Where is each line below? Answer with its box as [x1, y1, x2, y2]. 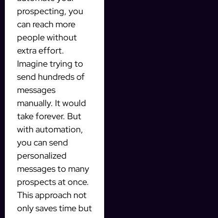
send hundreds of [17, 71, 85, 82]
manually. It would [17, 97, 86, 109]
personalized [17, 149, 67, 161]
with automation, [17, 123, 83, 135]
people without [17, 31, 77, 43]
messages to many [17, 163, 89, 174]
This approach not [17, 189, 87, 200]
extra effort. [17, 44, 64, 56]
